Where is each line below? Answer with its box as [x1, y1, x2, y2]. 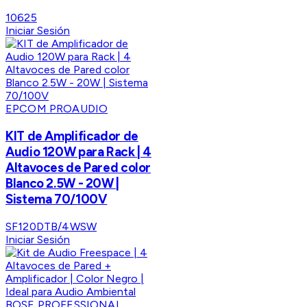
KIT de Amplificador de [5, 128, 138, 145]
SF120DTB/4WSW [5, 219, 97, 233]
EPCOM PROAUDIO [5, 102, 108, 116]
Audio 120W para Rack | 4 [5, 144, 152, 160]
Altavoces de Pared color [5, 160, 151, 176]
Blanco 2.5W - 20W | [5, 175, 119, 192]
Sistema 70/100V [5, 191, 108, 208]
